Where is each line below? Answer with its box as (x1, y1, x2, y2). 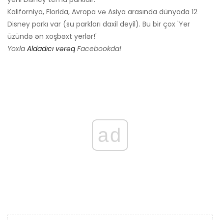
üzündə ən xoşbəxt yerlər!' (7, 31, 97, 42)
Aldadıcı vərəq (27, 44, 75, 54)
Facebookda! (75, 44, 121, 54)
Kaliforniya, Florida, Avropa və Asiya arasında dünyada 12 (7, 7, 197, 17)
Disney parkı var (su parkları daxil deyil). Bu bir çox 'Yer (7, 19, 190, 29)
